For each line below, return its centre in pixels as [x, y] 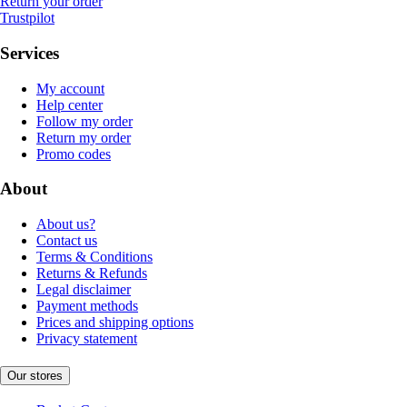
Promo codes [74, 154]
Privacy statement [87, 339]
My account [70, 88]
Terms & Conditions [94, 257]
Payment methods [87, 306]
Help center [69, 104]
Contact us [67, 241]
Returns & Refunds [92, 273]
